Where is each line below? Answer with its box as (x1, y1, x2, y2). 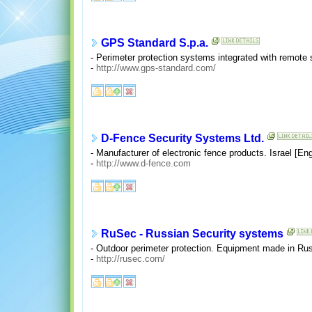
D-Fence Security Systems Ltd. (100, 132, 264, 145)
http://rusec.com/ (95, 253, 165, 264)
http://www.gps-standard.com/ (95, 62, 216, 73)
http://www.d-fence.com (95, 157, 191, 169)
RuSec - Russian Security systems (100, 228, 283, 240)
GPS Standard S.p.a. (100, 37, 208, 49)
